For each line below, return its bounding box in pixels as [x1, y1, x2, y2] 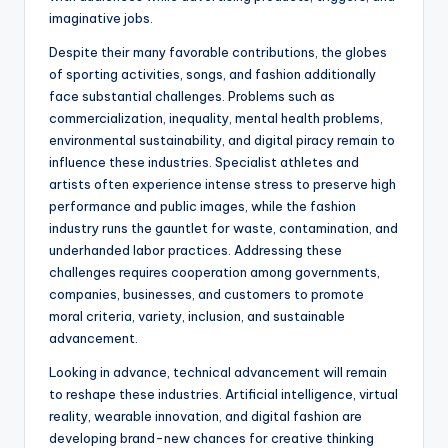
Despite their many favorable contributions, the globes [49, 44, 387, 61]
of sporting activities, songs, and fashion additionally [49, 66, 376, 83]
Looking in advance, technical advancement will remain [49, 364, 387, 381]
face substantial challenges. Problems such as [49, 88, 335, 105]
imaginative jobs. [49, 10, 153, 27]
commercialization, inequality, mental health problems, [49, 110, 383, 127]
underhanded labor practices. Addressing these [49, 242, 342, 259]
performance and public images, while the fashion [49, 198, 356, 215]
